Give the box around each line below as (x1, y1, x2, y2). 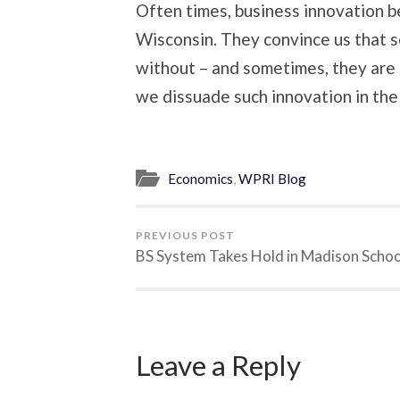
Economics (168, 171, 233, 187)
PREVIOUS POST (136, 229, 235, 243)
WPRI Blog (238, 171, 306, 187)
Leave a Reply (136, 348, 301, 383)
